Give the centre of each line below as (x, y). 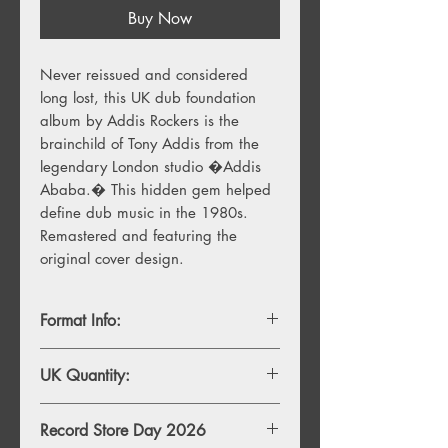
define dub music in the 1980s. (144, 212)
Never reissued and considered (144, 74)
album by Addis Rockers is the (139, 120)
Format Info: (80, 320)
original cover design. (112, 258)
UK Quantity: (85, 375)
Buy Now (160, 18)
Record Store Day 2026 (123, 430)
